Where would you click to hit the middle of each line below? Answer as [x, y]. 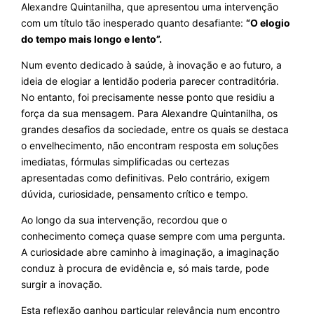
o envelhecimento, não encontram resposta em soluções [149, 146]
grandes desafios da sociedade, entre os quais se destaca [155, 130]
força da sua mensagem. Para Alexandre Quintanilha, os [149, 114]
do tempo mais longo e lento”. [91, 39]
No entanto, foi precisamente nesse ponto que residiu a [148, 97]
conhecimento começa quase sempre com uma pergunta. [153, 236]
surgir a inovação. [61, 285]
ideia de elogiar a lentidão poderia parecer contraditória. [150, 81]
